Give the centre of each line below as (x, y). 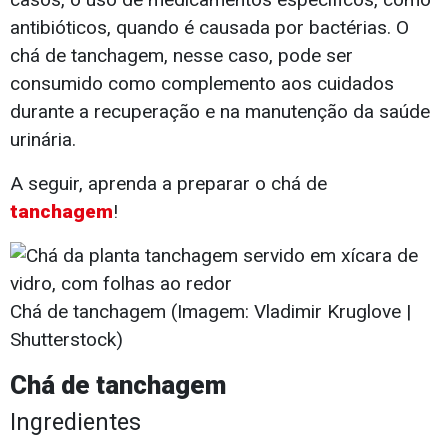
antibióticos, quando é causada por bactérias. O (209, 28)
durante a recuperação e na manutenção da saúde (220, 112)
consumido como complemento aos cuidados (202, 84)
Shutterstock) (66, 340)
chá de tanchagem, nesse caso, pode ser (181, 56)
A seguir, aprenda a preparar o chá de (168, 184)
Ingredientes (75, 422)
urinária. (43, 140)
